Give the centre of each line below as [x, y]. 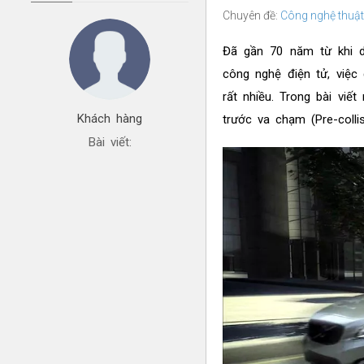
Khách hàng [110, 118]
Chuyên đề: [251, 15]
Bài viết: [110, 142]
